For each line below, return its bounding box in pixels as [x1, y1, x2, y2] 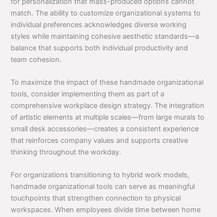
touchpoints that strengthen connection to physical [11, 194, 181, 203]
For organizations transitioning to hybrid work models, [11, 170, 190, 180]
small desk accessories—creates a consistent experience [11, 124, 199, 134]
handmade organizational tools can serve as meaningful [11, 182, 195, 191]
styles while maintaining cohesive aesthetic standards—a [11, 31, 200, 41]
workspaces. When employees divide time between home [11, 205, 201, 215]
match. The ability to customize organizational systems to [11, 8, 201, 17]
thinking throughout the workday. [11, 148, 122, 157]
